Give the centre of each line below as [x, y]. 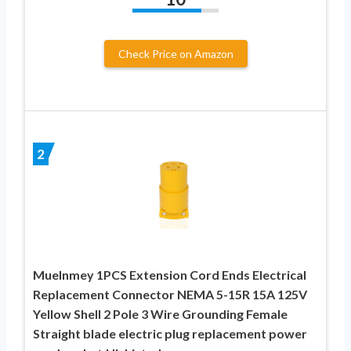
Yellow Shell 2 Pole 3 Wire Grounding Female [160, 314]
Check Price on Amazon [175, 54]
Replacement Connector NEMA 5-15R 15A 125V [170, 295]
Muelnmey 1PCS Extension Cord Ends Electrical [170, 275]
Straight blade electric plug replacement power [170, 334]
